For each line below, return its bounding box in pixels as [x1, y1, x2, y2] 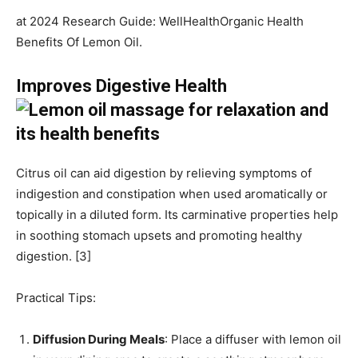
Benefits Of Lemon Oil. [16, 34, 142, 50]
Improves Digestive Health [16, 76, 227, 97]
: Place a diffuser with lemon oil [165, 332, 341, 348]
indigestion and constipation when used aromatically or [16, 186, 328, 202]
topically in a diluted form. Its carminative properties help [16, 207, 338, 223]
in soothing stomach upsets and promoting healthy [16, 228, 302, 244]
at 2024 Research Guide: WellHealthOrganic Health [16, 14, 304, 30]
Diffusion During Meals [33, 332, 165, 348]
